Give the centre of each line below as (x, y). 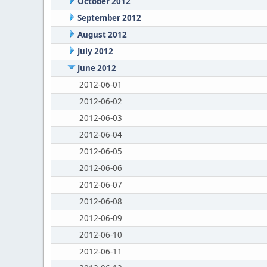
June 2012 (97, 68)
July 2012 (95, 51)
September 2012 (109, 18)
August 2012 (102, 35)
